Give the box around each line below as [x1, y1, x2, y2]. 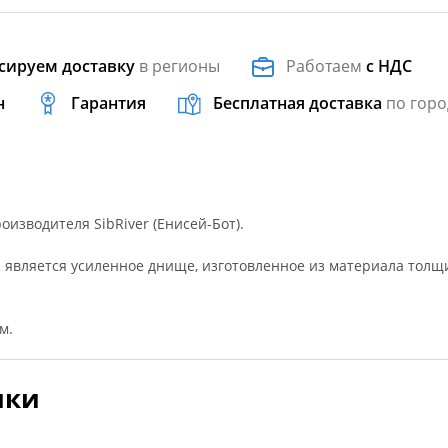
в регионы [135, 55, 221, 77]
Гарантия [71, 92, 147, 114]
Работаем [286, 55, 367, 77]
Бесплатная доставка [212, 92, 382, 114]
